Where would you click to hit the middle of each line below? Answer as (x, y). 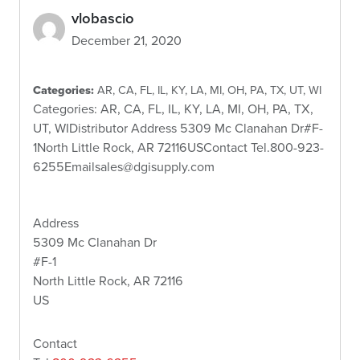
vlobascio (103, 18)
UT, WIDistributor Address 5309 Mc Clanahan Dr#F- (178, 127)
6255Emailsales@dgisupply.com (124, 166)
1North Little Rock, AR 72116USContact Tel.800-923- (178, 147)
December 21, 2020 (127, 40)
